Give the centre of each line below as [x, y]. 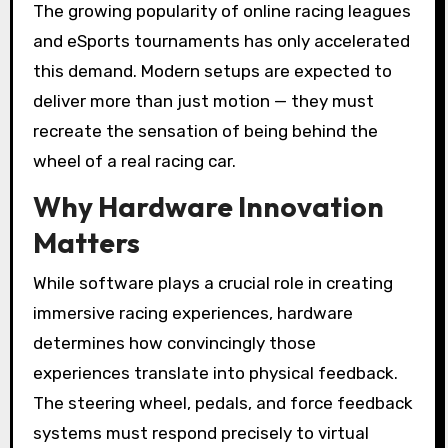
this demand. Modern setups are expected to [212, 71]
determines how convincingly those [174, 342]
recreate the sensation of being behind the [205, 131]
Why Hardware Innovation [208, 207]
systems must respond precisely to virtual [200, 432]
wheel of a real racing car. [134, 161]
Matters [86, 243]
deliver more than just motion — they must [203, 101]
